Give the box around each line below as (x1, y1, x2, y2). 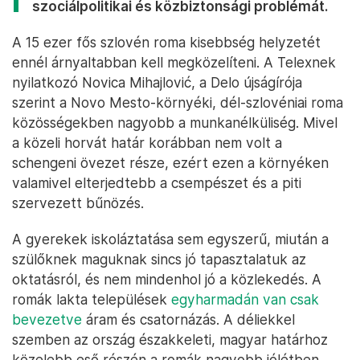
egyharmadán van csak (171, 290, 319, 308)
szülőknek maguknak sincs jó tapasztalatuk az (12, 250, 306, 268)
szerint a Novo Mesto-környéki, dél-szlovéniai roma (12, 93, 343, 111)
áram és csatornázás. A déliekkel (82, 310, 295, 328)
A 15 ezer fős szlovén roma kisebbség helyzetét (12, 33, 321, 51)
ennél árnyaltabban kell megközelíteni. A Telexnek (12, 53, 336, 71)
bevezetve (12, 310, 82, 328)
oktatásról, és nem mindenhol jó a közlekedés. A (12, 270, 321, 288)
